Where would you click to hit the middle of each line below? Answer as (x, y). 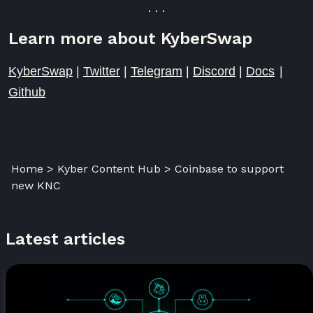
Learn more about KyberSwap (130, 38)
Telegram (156, 71)
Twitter (102, 71)
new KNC (36, 185)
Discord (214, 71)
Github (27, 92)
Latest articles (65, 239)
